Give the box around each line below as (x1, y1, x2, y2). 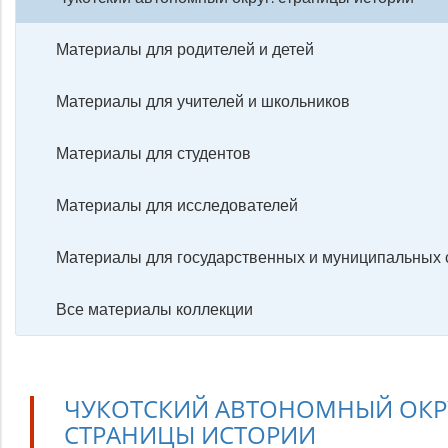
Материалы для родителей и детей (56, 38, 314, 60)
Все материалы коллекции (56, 298, 253, 320)
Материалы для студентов (56, 142, 251, 164)
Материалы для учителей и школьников (56, 90, 350, 112)
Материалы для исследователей (56, 194, 298, 216)
